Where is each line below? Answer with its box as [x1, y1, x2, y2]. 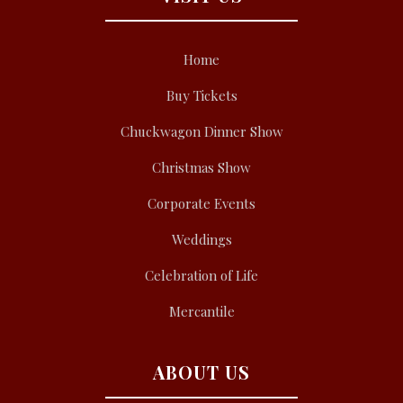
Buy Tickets [166, 86, 237, 105]
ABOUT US [153, 360, 250, 385]
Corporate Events [148, 194, 255, 213]
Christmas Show [152, 158, 251, 177]
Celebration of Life [145, 266, 258, 285]
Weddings [171, 230, 232, 249]
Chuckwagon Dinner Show [120, 122, 283, 141]
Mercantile [168, 302, 235, 321]
